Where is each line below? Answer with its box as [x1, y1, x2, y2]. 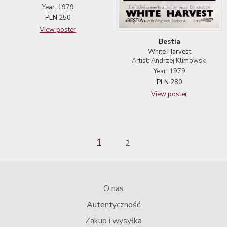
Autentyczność [87, 199, 140, 210]
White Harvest [147, 47, 191, 56]
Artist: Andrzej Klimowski [132, 56, 207, 65]
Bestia [158, 36, 180, 46]
